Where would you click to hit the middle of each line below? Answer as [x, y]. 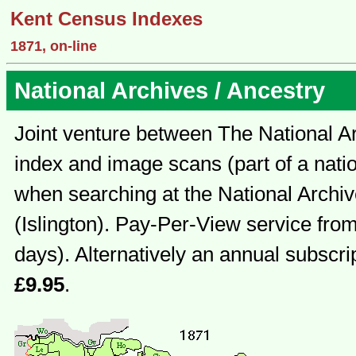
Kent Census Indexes [106, 19]
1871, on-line [54, 46]
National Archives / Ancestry [170, 91]
